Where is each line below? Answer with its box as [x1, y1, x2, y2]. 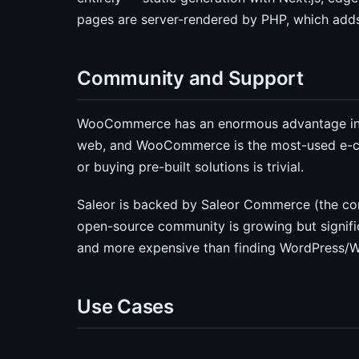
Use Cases [77, 295, 174, 318]
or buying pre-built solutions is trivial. [77, 159, 304, 175]
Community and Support [77, 67, 304, 90]
